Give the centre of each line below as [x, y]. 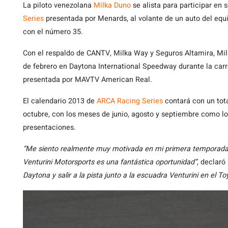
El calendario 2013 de [60, 101]
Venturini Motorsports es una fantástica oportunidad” [110, 162]
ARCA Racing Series [130, 101]
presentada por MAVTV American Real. [88, 80]
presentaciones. [49, 127]
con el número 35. [53, 32]
